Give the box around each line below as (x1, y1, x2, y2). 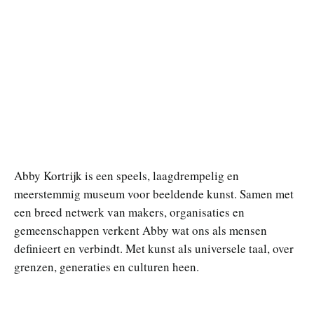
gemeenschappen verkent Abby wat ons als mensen (14, 222, 267, 238)
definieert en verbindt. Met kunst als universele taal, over (14, 240, 294, 257)
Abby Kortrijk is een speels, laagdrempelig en (14, 168, 239, 184)
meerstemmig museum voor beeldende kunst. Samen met (14, 186, 294, 202)
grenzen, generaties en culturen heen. (14, 259, 199, 275)
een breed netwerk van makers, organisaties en (14, 204, 245, 220)
